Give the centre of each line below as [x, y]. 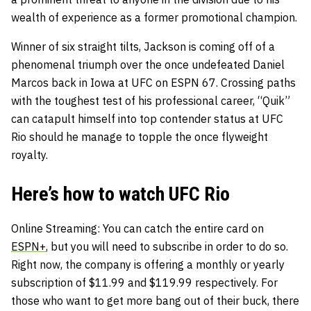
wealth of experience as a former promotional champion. [155, 17]
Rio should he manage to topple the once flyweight [140, 136]
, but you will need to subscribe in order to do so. [167, 246]
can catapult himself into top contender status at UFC [147, 118]
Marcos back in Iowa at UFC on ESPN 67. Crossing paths [153, 82]
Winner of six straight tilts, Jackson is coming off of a [143, 46]
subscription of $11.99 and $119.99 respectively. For [144, 282]
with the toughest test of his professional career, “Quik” [151, 100]
